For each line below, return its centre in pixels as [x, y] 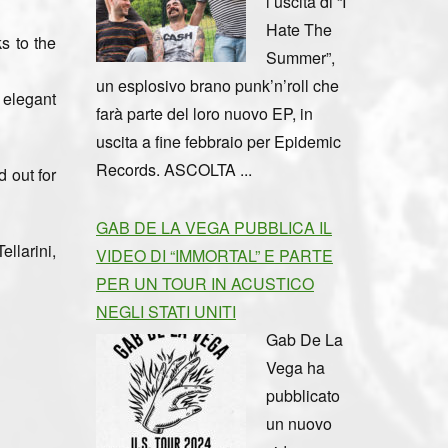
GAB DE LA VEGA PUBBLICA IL [214, 227]
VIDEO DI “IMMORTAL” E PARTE [214, 255]
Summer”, [300, 57]
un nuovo [299, 423]
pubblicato [303, 395]
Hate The [299, 29]
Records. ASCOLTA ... [174, 169]
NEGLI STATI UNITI [166, 311]
